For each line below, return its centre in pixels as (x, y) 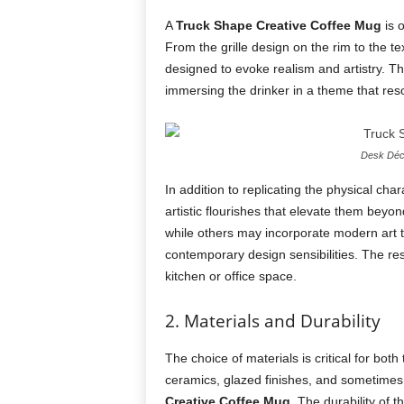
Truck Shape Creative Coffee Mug (278, 25)
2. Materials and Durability (272, 321)
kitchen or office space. (230, 276)
